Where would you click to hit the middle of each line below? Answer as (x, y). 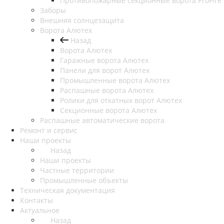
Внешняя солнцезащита (82, 20)
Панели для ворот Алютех (105, 70)
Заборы (53, 10)
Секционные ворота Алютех (108, 110)
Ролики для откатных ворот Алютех (121, 100)
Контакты (36, 200)
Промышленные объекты (84, 180)
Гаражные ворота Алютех (104, 60)
